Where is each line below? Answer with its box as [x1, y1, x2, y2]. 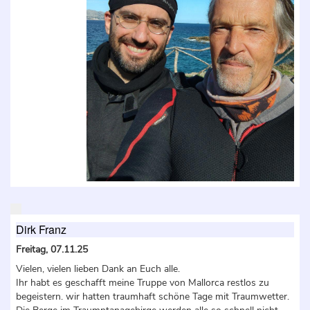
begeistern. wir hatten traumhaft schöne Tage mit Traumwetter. [16, 289, 289, 303]
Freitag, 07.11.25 [16, 242, 88, 256]
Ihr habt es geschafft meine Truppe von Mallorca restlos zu [16, 275, 269, 289]
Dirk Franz [16, 221, 66, 237]
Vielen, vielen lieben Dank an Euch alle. [16, 262, 180, 275]
